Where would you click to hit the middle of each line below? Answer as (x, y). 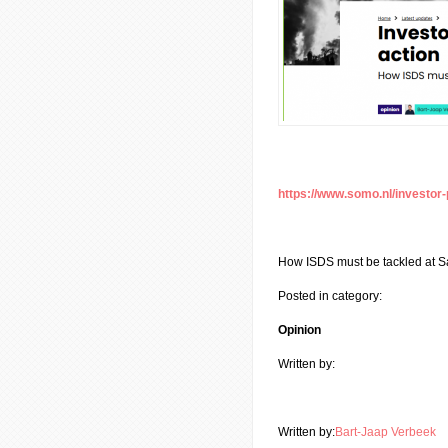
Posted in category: (330, 296)
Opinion (299, 330)
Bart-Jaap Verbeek (385, 432)
